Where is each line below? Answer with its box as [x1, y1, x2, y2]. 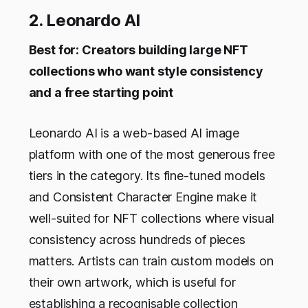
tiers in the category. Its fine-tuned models [28, 168, 265, 184]
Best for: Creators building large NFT [28, 43, 248, 58]
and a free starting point [28, 85, 173, 100]
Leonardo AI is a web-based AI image [28, 126, 240, 141]
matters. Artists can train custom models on [28, 254, 274, 269]
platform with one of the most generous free [28, 147, 275, 162]
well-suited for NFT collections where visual [28, 211, 274, 226]
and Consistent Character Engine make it [28, 190, 258, 205]
